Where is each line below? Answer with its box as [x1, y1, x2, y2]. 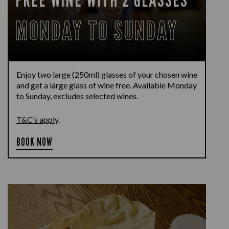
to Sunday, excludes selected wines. [16, 91, 138, 101]
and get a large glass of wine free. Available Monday [16, 80, 197, 90]
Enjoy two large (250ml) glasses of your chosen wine [16, 70, 197, 79]
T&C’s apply [16, 114, 58, 124]
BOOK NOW [16, 135, 53, 148]
